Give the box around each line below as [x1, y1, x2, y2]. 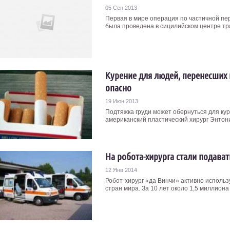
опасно [105, 82, 131, 93]
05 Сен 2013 [105, 5, 137, 11]
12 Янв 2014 [105, 167, 137, 173]
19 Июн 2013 [105, 98, 138, 104]
